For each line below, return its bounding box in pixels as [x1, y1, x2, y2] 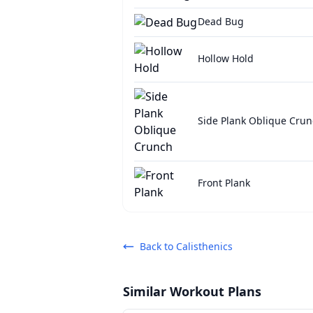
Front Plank [197, 176, 250, 189]
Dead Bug [197, 15, 244, 28]
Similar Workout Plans [123, 283, 261, 300]
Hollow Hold [197, 52, 254, 65]
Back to [140, 240, 173, 253]
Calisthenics [176, 240, 233, 253]
